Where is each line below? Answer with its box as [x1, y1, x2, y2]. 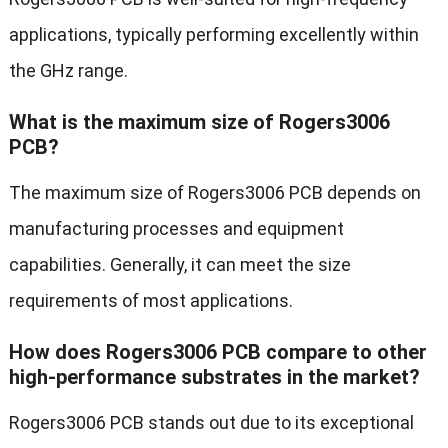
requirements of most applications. [8, 290, 293, 312]
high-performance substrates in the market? [8, 365, 420, 390]
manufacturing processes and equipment [8, 218, 344, 240]
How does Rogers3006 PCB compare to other [8, 340, 427, 365]
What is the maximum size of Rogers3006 [8, 110, 390, 135]
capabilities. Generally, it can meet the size [8, 254, 351, 276]
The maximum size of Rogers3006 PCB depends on [8, 182, 421, 204]
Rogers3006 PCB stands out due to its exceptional [8, 412, 414, 434]
